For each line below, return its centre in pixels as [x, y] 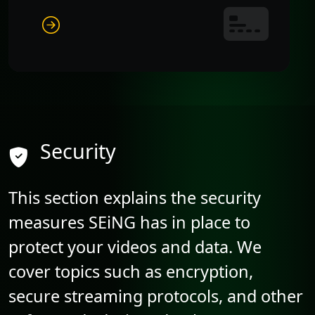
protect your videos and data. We [135, 246]
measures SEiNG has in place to [129, 222]
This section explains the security [135, 197]
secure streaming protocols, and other [156, 296]
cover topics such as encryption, [131, 271]
